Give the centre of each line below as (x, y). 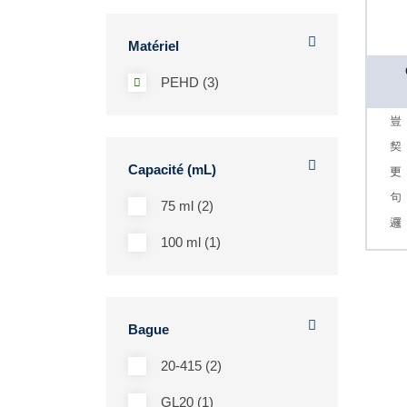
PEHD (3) (190, 82)
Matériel (154, 46)
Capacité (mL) (172, 169)
